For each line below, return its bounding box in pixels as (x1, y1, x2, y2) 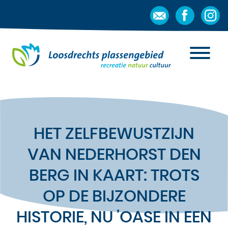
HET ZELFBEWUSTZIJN (34, 126, 194, 142)
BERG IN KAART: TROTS (28, 167, 199, 184)
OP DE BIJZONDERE (42, 188, 186, 205)
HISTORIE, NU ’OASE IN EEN (16, 209, 212, 226)
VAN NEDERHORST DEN (27, 147, 201, 163)
